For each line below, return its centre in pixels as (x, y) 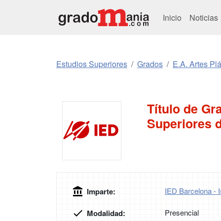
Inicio (172, 17)
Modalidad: (106, 213)
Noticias (205, 17)
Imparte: (101, 191)
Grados (150, 64)
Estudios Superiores (92, 64)
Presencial (182, 212)
